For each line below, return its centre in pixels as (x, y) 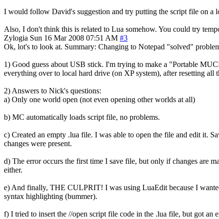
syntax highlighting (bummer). (51, 196)
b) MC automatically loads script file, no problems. (82, 117)
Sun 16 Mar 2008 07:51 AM (74, 38)
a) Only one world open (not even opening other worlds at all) (99, 99)
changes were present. (38, 143)
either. (13, 170)
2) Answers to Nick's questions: (53, 90)
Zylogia (16, 38)
